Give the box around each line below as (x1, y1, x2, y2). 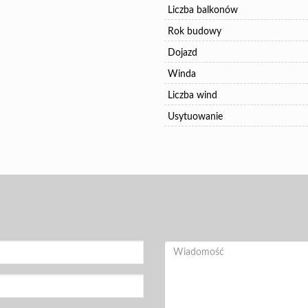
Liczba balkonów (168, 5, 238, 15)
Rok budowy (168, 27, 221, 36)
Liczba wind (168, 91, 217, 100)
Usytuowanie (168, 112, 223, 122)
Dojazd (168, 48, 197, 58)
